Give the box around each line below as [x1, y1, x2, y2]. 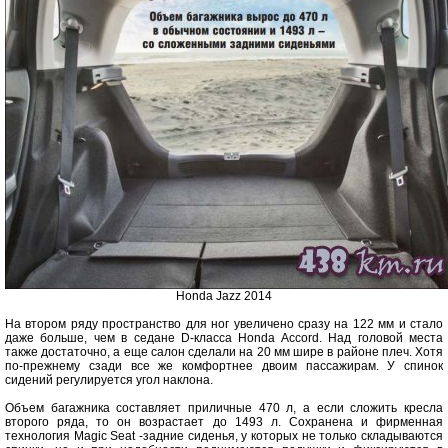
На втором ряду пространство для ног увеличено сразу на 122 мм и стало [5, 317, 443, 331]
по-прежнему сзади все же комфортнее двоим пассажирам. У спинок [5, 359, 443, 373]
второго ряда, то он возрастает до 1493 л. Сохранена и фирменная [5, 415, 443, 429]
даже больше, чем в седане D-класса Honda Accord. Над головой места [5, 331, 443, 345]
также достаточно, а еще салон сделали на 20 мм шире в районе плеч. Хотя [5, 345, 443, 359]
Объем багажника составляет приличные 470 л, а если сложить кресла [5, 401, 443, 415]
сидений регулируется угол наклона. [5, 373, 213, 387]
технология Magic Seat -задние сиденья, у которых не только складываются [5, 429, 443, 443]
